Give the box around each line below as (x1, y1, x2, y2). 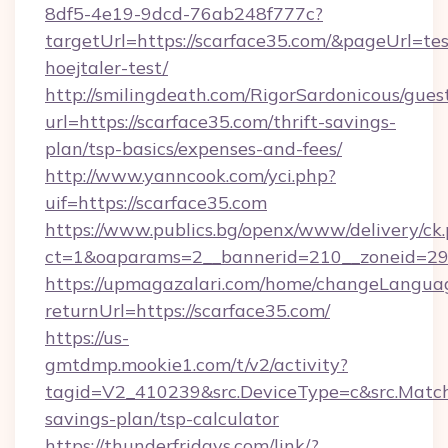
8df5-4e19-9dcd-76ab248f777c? (45, 2, 323, 25)
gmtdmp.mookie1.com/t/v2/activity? (45, 353, 348, 376)
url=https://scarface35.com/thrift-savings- (45, 110, 396, 133)
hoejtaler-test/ (45, 56, 168, 79)
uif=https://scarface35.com (45, 191, 267, 214)
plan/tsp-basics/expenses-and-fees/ (45, 137, 342, 160)
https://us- (45, 326, 129, 349)
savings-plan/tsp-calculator (45, 407, 279, 430)
